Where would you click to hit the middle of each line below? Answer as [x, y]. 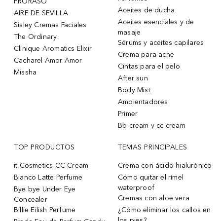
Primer [128, 113]
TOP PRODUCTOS [44, 147]
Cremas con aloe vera [154, 198]
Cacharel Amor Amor [48, 60]
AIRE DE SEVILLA [41, 13]
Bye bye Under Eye [45, 189]
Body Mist [134, 90]
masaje [129, 32]
